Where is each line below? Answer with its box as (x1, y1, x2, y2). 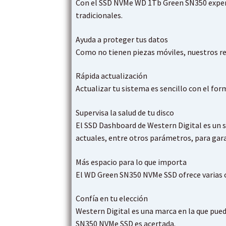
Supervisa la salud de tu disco (76, 107, 175, 118)
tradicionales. (76, 10, 123, 21)
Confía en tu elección (76, 193, 148, 204)
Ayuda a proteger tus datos (76, 34, 168, 44)
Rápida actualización (76, 71, 148, 81)
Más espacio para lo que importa (76, 156, 187, 167)
